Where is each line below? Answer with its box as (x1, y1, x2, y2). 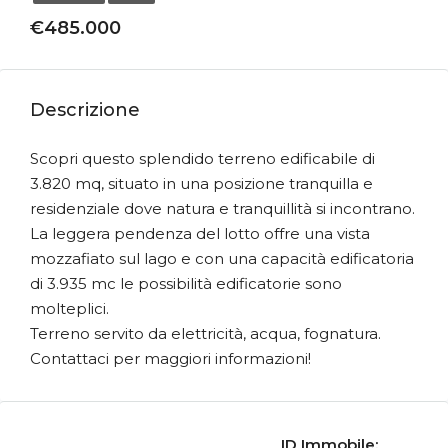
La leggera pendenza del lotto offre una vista (30, 224, 370, 243)
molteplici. (30, 299, 109, 318)
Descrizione (30, 99, 140, 121)
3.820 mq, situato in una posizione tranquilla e (30, 174, 373, 193)
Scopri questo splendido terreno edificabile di (30, 149, 375, 168)
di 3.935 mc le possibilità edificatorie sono (30, 274, 342, 293)
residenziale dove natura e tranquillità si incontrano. (30, 199, 415, 218)
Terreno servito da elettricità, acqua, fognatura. (30, 324, 381, 343)
